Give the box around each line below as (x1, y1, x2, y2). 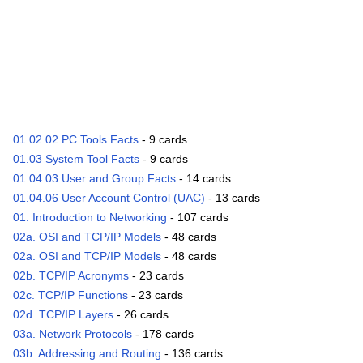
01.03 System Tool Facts (13, 152, 139, 166)
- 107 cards (167, 211, 228, 224)
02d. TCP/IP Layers (13, 308, 113, 322)
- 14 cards (176, 172, 231, 186)
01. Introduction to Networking (13, 211, 167, 224)
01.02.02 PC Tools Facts (13, 133, 139, 147)
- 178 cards (132, 327, 194, 341)
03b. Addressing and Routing (13, 347, 161, 361)
